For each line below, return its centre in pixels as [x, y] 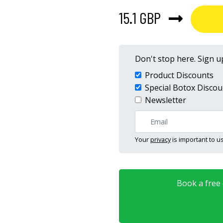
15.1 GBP [140, 17]
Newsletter [166, 100]
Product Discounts [179, 75]
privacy [161, 139]
